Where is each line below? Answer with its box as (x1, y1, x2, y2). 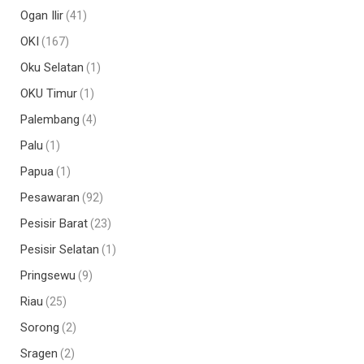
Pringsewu (20, 267, 76, 283)
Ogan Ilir (20, 7, 63, 23)
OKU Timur (20, 85, 77, 101)
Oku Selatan (20, 59, 84, 75)
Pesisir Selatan (20, 241, 99, 257)
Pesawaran (20, 189, 80, 205)
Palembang (20, 111, 80, 127)
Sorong (20, 319, 59, 335)
